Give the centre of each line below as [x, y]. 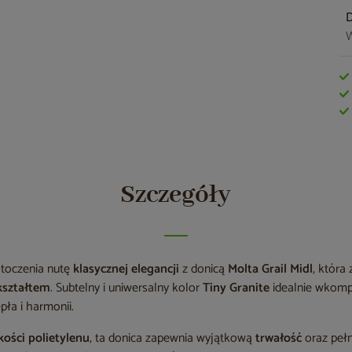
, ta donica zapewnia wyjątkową [173, 338]
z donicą [204, 269]
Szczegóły [176, 195]
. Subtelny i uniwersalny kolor [127, 288]
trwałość [279, 338]
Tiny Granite [238, 288]
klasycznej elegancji [126, 269]
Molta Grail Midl [271, 269]
